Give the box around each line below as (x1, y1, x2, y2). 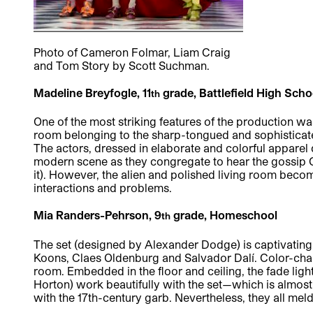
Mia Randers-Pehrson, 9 (34, 208, 161, 222)
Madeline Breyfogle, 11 (34, 86, 151, 100)
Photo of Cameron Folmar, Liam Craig (34, 45, 231, 59)
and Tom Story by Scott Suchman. (34, 59, 210, 72)
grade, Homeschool (170, 208, 277, 222)
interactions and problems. (34, 181, 172, 195)
